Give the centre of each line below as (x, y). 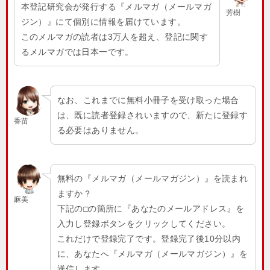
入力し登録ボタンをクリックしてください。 (144, 223)
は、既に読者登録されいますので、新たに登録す (152, 115)
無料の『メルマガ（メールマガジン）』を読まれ (152, 178)
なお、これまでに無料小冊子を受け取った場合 (148, 100)
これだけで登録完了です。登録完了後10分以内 (149, 238)
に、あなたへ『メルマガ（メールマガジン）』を (152, 253)
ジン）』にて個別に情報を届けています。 (103, 21)
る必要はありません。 (100, 130)
